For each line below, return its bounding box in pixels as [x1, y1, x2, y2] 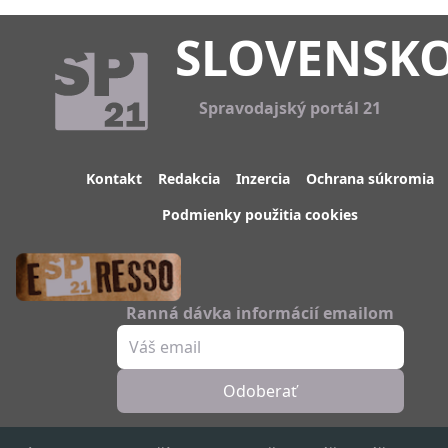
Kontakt [86, 168, 142, 188]
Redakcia [158, 168, 220, 188]
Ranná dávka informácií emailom [126, 302, 394, 324]
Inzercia [236, 168, 290, 188]
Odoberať [223, 380, 297, 402]
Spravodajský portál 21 [199, 97, 381, 120]
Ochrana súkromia [306, 168, 434, 188]
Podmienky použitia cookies [162, 204, 358, 224]
